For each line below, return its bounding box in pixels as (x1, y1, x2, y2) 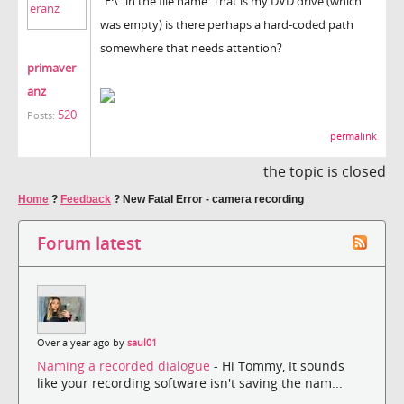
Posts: (27, 108, 55, 122)
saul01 (127, 335, 157, 349)
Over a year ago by (37, 335, 127, 349)
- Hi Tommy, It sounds (214, 357, 344, 375)
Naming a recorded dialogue (37, 357, 214, 375)
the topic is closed (263, 161, 386, 181)
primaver (27, 59, 76, 76)
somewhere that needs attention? (100, 39, 282, 56)
